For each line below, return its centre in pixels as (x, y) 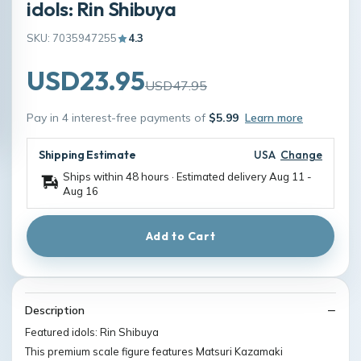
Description (55, 310)
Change (301, 155)
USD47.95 (176, 85)
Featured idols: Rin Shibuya (92, 332)
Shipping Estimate (87, 155)
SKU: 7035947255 (72, 38)
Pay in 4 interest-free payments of (118, 118)
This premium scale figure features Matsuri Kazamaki (154, 351)
